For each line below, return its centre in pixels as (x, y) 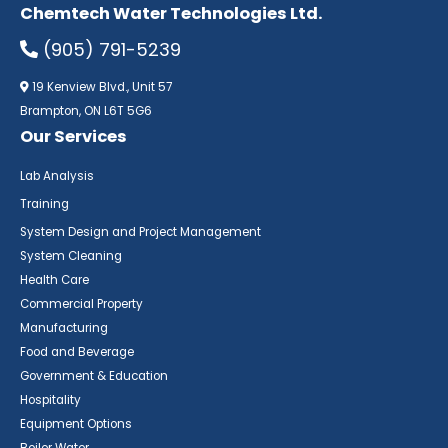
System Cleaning (71, 255)
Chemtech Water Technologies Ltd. (171, 14)
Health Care (54, 279)
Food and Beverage (77, 351)
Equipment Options (76, 423)
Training (44, 203)
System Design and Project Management (140, 231)
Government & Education (94, 375)
